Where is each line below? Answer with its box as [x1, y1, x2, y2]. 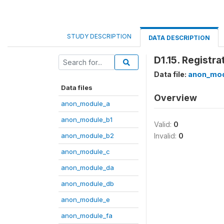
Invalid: [154, 131, 178, 140]
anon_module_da [61, 163, 114, 171]
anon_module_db [61, 179, 114, 187]
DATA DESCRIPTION [148, 34, 210, 41]
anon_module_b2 [61, 131, 114, 139]
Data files [61, 83, 92, 91]
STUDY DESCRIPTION [67, 32, 131, 40]
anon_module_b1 [61, 115, 112, 123]
